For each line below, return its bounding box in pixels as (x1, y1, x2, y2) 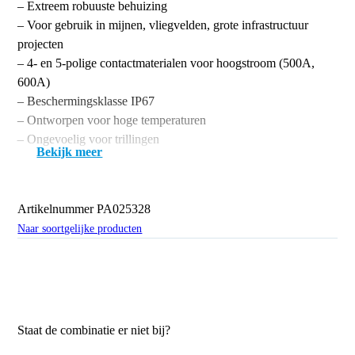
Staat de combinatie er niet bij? (17, 323, 171, 337)
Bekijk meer (36, 144, 103, 158)
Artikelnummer (17, 201, 97, 216)
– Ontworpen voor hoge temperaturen (17, 113, 207, 127)
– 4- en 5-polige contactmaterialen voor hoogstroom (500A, (17, 55, 315, 70)
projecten (17, 36, 64, 51)
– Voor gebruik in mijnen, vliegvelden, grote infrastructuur (17, 17, 309, 32)
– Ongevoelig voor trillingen (17, 132, 160, 146)
